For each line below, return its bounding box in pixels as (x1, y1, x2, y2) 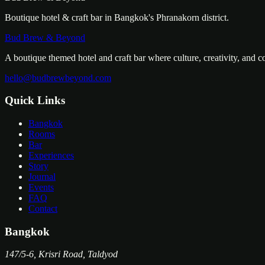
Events (28, 182, 54, 192)
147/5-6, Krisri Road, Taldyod (5, 249, 118, 260)
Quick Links (5, 94, 65, 107)
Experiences (28, 150, 74, 160)
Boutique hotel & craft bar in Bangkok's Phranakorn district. (5, 12, 229, 22)
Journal (28, 171, 56, 182)
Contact (28, 203, 57, 214)
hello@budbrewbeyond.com (5, 72, 111, 83)
